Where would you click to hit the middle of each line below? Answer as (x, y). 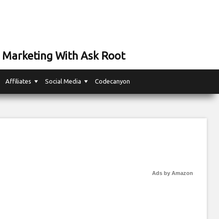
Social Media (63, 81)
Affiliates (18, 81)
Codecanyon (112, 81)
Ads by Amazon (173, 173)
